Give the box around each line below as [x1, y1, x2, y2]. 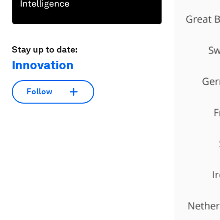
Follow [27, 87, 52, 97]
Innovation [12, 57, 74, 72]
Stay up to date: [12, 44, 78, 55]
